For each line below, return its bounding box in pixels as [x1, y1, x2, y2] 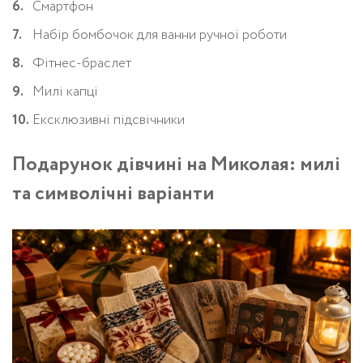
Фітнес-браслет [32, 53, 131, 75]
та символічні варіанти [12, 180, 214, 209]
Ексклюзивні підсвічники [32, 110, 185, 131]
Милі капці [32, 82, 101, 103]
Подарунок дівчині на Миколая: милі [12, 151, 340, 180]
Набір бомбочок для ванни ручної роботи [32, 25, 287, 46]
